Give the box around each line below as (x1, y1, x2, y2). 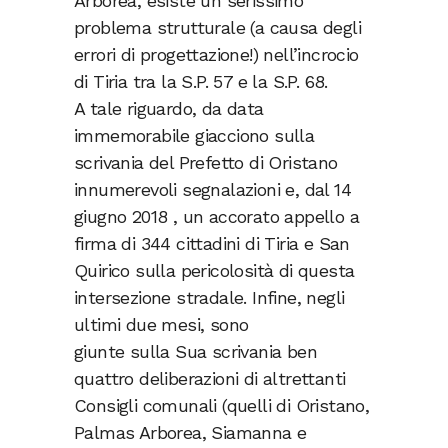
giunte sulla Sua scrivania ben (74, 341, 317, 363)
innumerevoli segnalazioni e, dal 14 (74, 179, 351, 201)
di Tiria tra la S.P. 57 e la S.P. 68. (74, 71, 328, 93)
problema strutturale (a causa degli (74, 17, 361, 39)
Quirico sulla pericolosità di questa (74, 260, 355, 282)
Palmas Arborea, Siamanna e (74, 422, 307, 444)
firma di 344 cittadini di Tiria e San (74, 233, 350, 255)
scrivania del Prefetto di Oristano (74, 152, 338, 174)
